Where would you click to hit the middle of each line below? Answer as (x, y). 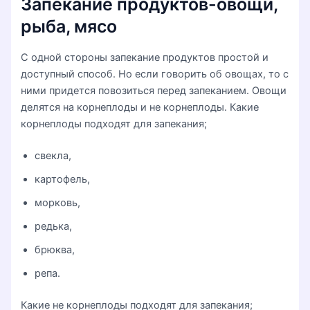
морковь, (58, 203)
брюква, (55, 250)
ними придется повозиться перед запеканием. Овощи (154, 91)
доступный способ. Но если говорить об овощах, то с (155, 74)
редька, (54, 227)
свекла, (53, 156)
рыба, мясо (69, 26)
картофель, (63, 180)
